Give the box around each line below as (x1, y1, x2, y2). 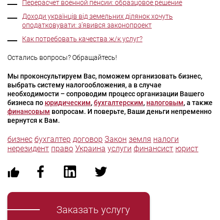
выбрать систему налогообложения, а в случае (7, 81, 162, 89)
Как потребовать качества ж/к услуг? (22, 35, 142, 43)
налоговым (146, 99, 184, 107)
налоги (153, 135, 179, 144)
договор (73, 135, 103, 144)
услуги (108, 144, 132, 153)
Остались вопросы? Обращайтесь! (7, 54, 117, 61)
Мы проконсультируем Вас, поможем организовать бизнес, (7, 72, 202, 80)
